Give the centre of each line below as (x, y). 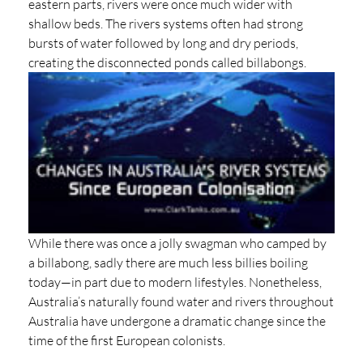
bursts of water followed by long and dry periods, (163, 43)
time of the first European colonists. (127, 340)
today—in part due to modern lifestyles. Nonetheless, (175, 282)
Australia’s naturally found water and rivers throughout (181, 301)
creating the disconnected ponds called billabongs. (167, 62)
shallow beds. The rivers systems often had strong (166, 23)
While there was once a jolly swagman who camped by (177, 243)
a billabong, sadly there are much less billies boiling (168, 262)
